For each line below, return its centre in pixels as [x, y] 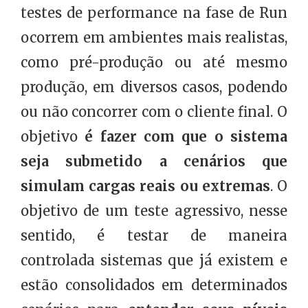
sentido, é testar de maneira [154, 236]
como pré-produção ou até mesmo [154, 63]
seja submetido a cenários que [154, 162]
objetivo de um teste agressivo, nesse [154, 211]
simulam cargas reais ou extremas [145, 186]
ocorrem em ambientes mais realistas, [154, 38]
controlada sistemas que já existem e [154, 261]
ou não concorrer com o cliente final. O [154, 112]
